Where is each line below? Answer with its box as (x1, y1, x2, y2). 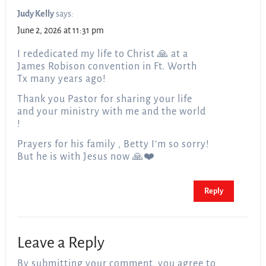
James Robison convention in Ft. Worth (17, 61, 198, 72)
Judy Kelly (17, 9, 55, 19)
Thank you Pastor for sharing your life (17, 94, 193, 105)
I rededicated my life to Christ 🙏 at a (17, 49, 189, 60)
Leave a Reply (17, 235, 105, 252)
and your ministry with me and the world (17, 106, 207, 118)
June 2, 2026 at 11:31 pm (17, 26, 104, 36)
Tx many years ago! (17, 74, 107, 85)
